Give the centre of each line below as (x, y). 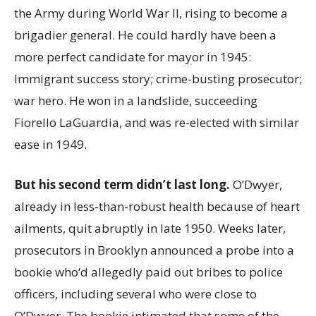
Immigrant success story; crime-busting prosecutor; (158, 79)
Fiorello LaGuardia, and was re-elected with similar (157, 122)
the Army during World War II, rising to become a (151, 13)
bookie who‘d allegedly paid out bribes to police (148, 272)
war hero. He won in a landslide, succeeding (136, 101)
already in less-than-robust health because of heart (157, 206)
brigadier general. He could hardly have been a (145, 35)
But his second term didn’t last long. (122, 184)
